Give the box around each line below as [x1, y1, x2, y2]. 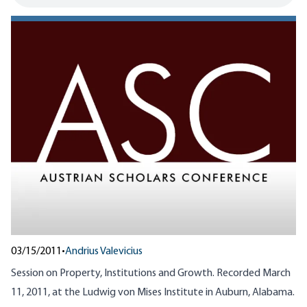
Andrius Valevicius [65, 246, 143, 258]
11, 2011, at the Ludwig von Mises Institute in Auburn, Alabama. [11, 287, 295, 299]
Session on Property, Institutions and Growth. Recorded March [11, 268, 291, 280]
